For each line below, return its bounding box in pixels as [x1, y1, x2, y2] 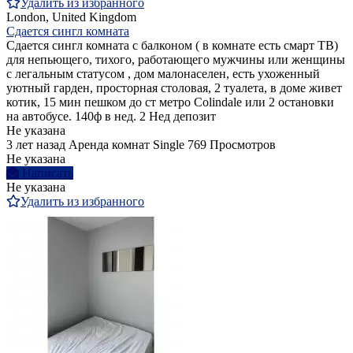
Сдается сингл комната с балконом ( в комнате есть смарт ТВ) [6, 38, 338, 52]
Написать [22, 165, 73, 180]
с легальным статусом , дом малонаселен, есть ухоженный [6, 66, 320, 80]
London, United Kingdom [6, 9, 136, 24]
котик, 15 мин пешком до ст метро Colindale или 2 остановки [6, 95, 334, 109]
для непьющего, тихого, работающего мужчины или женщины [6, 52, 345, 66]
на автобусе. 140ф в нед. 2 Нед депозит [6, 109, 216, 123]
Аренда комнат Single [69, 137, 184, 151]
